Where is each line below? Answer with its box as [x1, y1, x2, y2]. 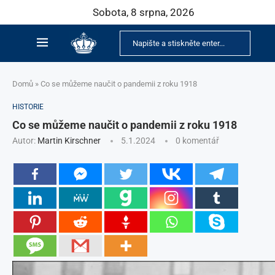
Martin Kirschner [37, 136, 101, 145]
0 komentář [176, 136, 219, 145]
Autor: [12, 136, 37, 145]
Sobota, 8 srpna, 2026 [93, 6, 195, 18]
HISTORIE [12, 103, 44, 111]
